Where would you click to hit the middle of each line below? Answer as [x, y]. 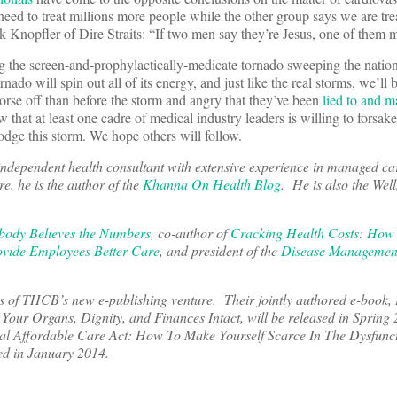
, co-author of [191, 233]
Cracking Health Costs [295, 233]
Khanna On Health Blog [212, 184]
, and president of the [220, 251]
